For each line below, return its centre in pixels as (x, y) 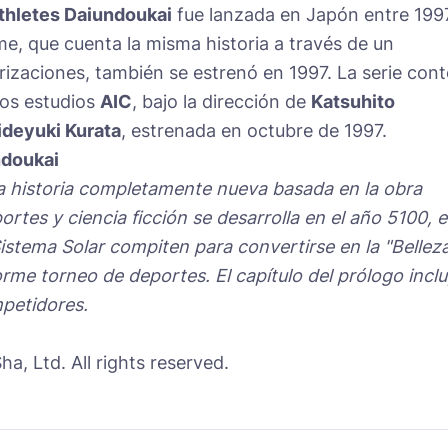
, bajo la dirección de (221, 102)
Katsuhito (353, 102)
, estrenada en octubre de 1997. (254, 131)
